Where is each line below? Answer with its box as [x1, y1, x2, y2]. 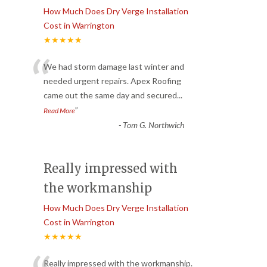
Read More [44, 106, 75, 116]
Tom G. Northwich [122, 120, 184, 131]
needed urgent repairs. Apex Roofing [44, 76, 181, 86]
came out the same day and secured [44, 90, 177, 101]
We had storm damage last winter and [44, 61, 184, 72]
